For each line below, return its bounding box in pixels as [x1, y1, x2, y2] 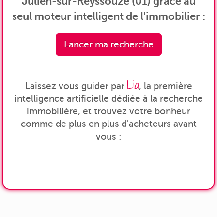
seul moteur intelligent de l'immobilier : [12, 10, 205, 22]
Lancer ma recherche [63, 39, 154, 49]
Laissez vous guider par [25, 80, 127, 91]
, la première [139, 80, 192, 91]
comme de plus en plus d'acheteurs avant [20, 118, 197, 129]
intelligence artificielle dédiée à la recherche [14, 93, 203, 104]
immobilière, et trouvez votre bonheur [27, 106, 190, 116]
